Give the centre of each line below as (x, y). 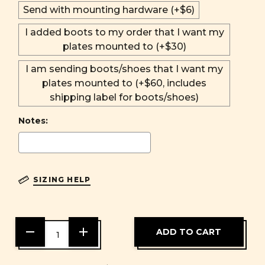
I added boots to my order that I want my (124, 32)
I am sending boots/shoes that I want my (124, 69)
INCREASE (98, 230)
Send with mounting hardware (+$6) (109, 9)
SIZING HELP (62, 179)
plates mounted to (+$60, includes (124, 83)
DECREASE (47, 230)
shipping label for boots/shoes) (124, 97)
